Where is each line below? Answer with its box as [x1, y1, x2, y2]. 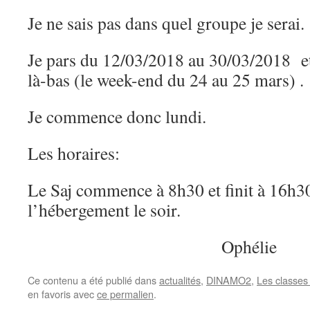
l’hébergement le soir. [28, 198, 181, 221]
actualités [159, 273, 201, 287]
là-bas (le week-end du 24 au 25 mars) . [28, 68, 304, 91]
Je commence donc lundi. [28, 104, 206, 128]
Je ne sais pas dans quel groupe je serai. [28, 11, 304, 35]
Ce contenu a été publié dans [28, 273, 159, 287]
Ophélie [221, 235, 277, 258]
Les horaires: [28, 141, 120, 165]
